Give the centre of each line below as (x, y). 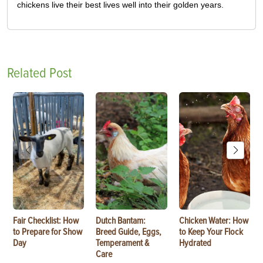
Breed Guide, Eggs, (129, 232)
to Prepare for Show (48, 232)
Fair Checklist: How (46, 220)
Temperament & (123, 243)
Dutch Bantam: (121, 220)
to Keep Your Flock (211, 232)
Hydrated (195, 243)
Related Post (39, 73)
